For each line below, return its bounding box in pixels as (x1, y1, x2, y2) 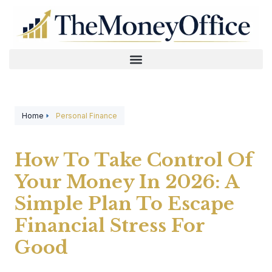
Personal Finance (56, 111, 117, 120)
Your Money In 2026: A (15, 171, 239, 193)
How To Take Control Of (15, 149, 253, 171)
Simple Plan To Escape (15, 192, 234, 215)
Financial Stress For (15, 214, 205, 237)
